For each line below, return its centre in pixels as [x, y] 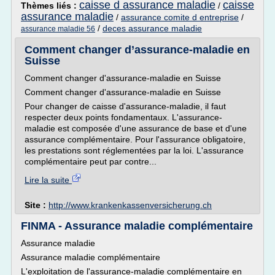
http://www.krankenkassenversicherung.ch [130, 205]
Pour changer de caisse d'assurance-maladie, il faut [125, 106]
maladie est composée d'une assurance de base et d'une [136, 128]
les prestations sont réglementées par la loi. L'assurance [134, 150]
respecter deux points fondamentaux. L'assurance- [123, 117]
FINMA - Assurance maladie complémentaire [137, 226]
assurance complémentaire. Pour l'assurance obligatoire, [135, 139]
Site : [37, 205]
